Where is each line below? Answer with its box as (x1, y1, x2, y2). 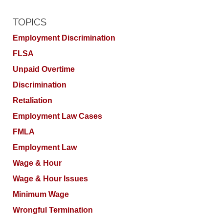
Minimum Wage (13, 190, 69, 198)
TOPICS (13, 16, 46, 28)
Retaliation (13, 96, 52, 105)
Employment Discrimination (13, 33, 115, 42)
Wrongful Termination (13, 205, 93, 214)
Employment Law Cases (13, 111, 102, 120)
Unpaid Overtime (13, 65, 75, 73)
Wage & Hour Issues (13, 174, 88, 183)
